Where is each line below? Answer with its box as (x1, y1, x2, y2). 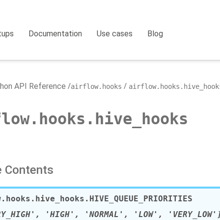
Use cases (97, 29, 133, 38)
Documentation (28, 29, 82, 38)
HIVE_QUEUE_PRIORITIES (89, 194, 192, 203)
